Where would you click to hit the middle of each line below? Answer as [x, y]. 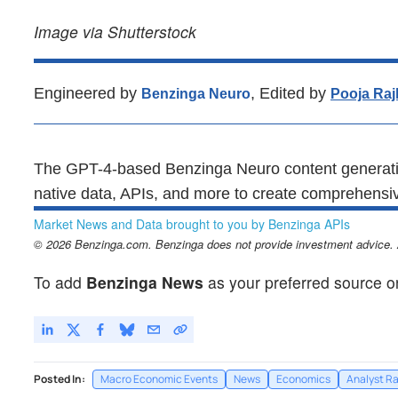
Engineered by [88, 94]
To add [60, 282]
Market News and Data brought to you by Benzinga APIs [192, 223]
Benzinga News [145, 282]
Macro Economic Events [159, 379]
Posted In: [60, 379]
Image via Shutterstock [115, 32]
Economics [303, 379]
